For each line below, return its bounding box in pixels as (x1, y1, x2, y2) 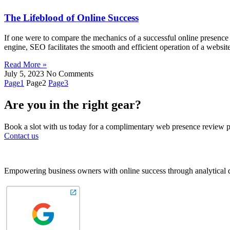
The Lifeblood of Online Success (4, 12, 139, 24)
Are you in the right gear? (4, 98, 141, 111)
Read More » (4, 60, 47, 69)
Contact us (4, 131, 39, 140)
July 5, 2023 (4, 69, 46, 79)
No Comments (46, 69, 93, 79)
